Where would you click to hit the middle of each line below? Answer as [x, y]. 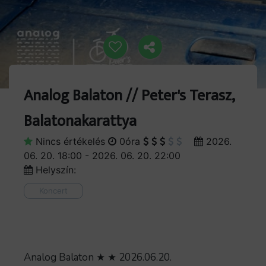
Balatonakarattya [80, 122]
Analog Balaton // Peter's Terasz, [129, 96]
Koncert [53, 191]
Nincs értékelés [70, 142]
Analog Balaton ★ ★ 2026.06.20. [98, 258]
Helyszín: [56, 170]
